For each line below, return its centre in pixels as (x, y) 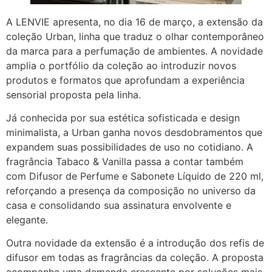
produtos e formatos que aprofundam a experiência (125, 80)
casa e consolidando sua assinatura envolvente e (119, 205)
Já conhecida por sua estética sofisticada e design (123, 117)
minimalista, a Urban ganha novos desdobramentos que (134, 132)
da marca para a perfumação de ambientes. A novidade (134, 51)
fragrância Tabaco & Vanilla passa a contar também (125, 161)
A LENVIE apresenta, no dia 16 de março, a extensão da (134, 22)
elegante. (27, 219)
